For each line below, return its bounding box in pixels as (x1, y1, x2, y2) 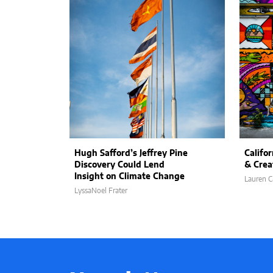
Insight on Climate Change (74, 172, 185, 181)
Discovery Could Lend (74, 161, 165, 169)
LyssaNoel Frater (74, 187, 127, 194)
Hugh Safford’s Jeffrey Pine (74, 149, 188, 158)
